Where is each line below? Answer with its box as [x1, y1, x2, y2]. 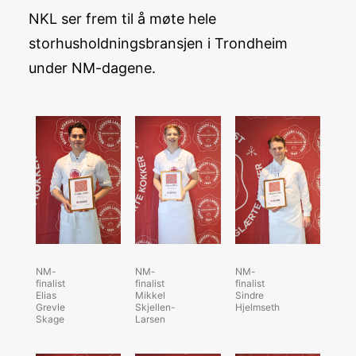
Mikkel [135, 288, 166, 301]
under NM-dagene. [29, 60, 156, 76]
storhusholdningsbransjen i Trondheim [29, 35, 288, 52]
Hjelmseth [234, 300, 280, 313]
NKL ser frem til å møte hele [29, 10, 216, 27]
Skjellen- [135, 300, 176, 313]
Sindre [234, 288, 264, 301]
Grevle [36, 300, 65, 313]
